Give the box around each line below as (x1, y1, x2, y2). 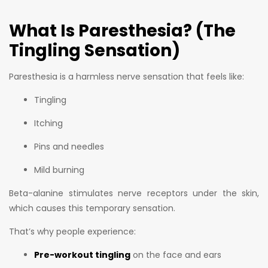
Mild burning (34, 164, 84, 176)
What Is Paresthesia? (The (9, 19, 236, 43)
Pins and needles (34, 141, 104, 153)
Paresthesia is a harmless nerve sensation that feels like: (9, 71, 244, 83)
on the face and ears (130, 249, 221, 261)
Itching (34, 117, 63, 130)
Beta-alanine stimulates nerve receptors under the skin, (9, 187, 259, 200)
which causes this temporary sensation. (9, 202, 175, 215)
